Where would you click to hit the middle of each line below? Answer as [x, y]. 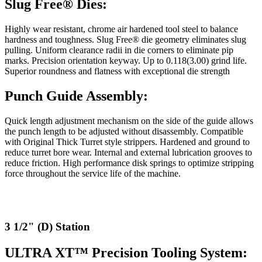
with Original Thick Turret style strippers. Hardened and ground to [127, 142]
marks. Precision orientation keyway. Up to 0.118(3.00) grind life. [126, 61]
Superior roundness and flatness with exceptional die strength [117, 71]
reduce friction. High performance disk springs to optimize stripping [129, 163]
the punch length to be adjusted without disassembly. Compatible [124, 131]
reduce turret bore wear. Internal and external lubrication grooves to [128, 152]
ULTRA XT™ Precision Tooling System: [126, 252]
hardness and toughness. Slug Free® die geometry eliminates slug [125, 40]
